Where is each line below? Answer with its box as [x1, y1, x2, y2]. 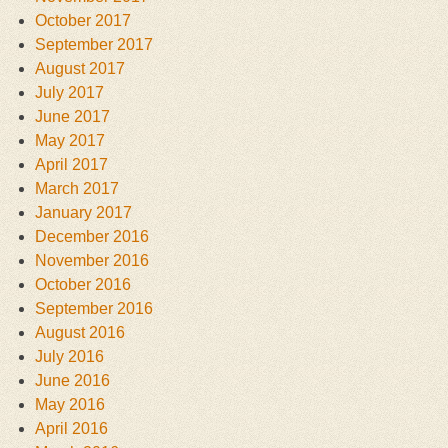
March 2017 [35, 180, 119, 198]
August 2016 [35, 324, 125, 342]
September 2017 [35, 36, 153, 54]
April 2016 [35, 420, 108, 438]
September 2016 [35, 300, 153, 318]
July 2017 [35, 84, 104, 102]
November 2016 [35, 252, 149, 270]
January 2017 [35, 204, 132, 222]
